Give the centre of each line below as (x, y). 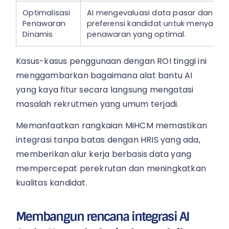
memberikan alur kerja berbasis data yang (104, 154)
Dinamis (38, 34)
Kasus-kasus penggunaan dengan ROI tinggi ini (111, 61)
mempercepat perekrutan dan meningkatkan (111, 169)
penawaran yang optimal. (136, 34)
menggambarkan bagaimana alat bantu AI (104, 75)
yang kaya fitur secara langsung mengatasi (105, 89)
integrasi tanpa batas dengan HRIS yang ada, (108, 140)
